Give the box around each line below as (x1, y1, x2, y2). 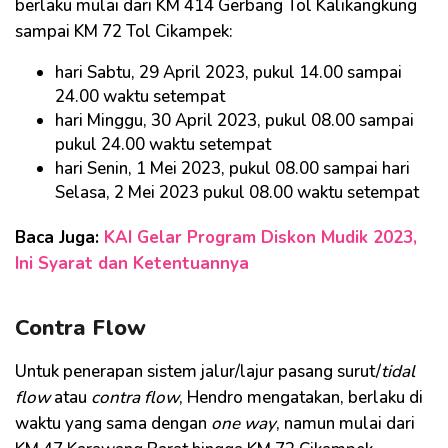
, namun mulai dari (276, 411, 415, 435)
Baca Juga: (15, 225, 104, 249)
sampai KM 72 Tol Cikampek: (15, 19, 233, 43)
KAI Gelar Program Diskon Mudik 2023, (104, 225, 417, 249)
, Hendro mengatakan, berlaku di (179, 385, 423, 409)
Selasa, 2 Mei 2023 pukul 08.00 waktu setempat (55, 180, 419, 204)
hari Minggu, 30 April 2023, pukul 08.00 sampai (55, 108, 414, 132)
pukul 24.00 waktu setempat (55, 132, 271, 156)
